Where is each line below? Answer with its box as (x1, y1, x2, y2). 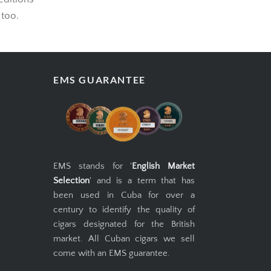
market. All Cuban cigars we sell (53, 252, 195, 263)
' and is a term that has (90, 194, 195, 204)
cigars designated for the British (53, 237, 195, 248)
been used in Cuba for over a (53, 208, 195, 219)
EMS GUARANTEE (53, 91, 146, 103)
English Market (132, 179, 195, 190)
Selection (53, 194, 90, 204)
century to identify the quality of (53, 223, 195, 233)
